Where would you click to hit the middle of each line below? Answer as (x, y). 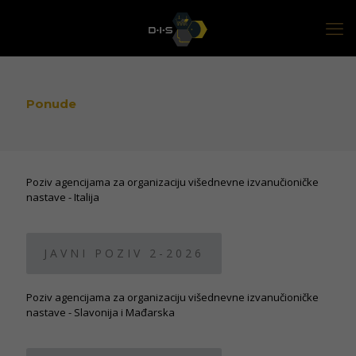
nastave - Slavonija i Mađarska (101, 312)
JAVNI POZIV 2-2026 (124, 253)
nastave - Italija (63, 197)
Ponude (51, 104)
